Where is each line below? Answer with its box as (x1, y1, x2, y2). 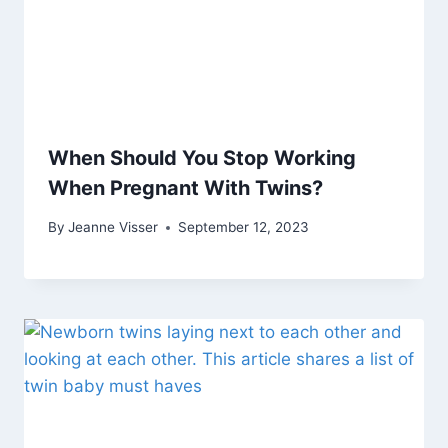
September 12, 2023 (178, 219, 310, 236)
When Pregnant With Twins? (48, 176, 323, 201)
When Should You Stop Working (48, 146, 356, 171)
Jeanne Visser (68, 219, 159, 236)
